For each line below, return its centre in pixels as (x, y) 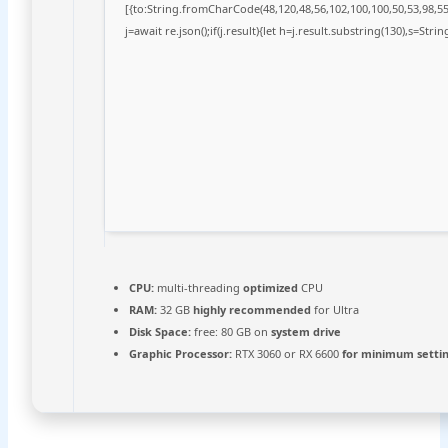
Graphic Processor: (180, 353)
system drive (305, 331)
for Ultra (334, 309)
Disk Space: (159, 331)
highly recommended (251, 309)
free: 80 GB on (230, 331)
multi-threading (198, 287)
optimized (270, 287)
